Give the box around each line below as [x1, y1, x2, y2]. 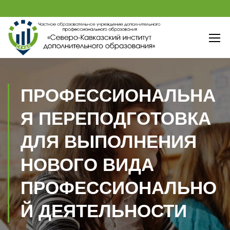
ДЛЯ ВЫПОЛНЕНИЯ [21, 131, 197, 151]
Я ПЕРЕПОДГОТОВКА [21, 108, 211, 128]
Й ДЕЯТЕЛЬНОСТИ [21, 201, 187, 221]
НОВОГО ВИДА [21, 155, 154, 175]
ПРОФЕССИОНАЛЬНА [21, 85, 216, 105]
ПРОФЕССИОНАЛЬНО [21, 178, 217, 198]
